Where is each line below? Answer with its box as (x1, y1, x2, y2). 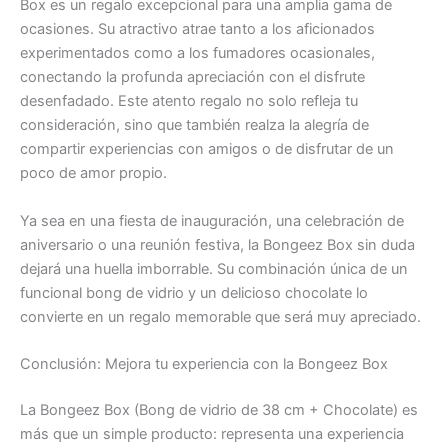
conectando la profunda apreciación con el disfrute (20, 68, 365, 87)
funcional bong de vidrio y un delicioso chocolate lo (20, 283, 368, 302)
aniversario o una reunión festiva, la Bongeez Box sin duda (20, 235, 415, 254)
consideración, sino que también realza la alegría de (20, 116, 369, 135)
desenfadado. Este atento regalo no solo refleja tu (20, 92, 358, 111)
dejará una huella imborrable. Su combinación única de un (20, 259, 408, 278)
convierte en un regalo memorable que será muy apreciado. (20, 307, 421, 326)
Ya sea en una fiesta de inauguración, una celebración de (20, 211, 404, 230)
